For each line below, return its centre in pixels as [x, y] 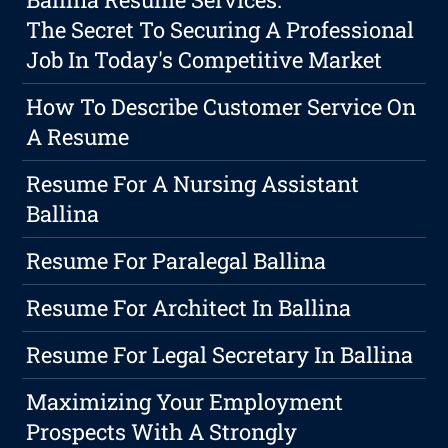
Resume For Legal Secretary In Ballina [220, 355]
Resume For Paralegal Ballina [176, 261]
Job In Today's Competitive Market [204, 60]
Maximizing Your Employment [185, 402]
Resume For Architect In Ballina [189, 308]
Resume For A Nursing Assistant [193, 184]
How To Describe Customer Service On [221, 107]
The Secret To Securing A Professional [220, 30]
